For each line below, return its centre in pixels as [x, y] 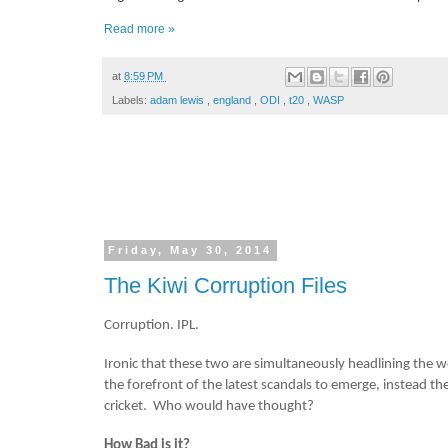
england [233, 100]
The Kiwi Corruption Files [225, 285]
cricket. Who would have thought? [209, 407]
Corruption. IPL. [151, 326]
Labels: [131, 100]
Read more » [139, 29]
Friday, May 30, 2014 [190, 250]
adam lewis [178, 100]
